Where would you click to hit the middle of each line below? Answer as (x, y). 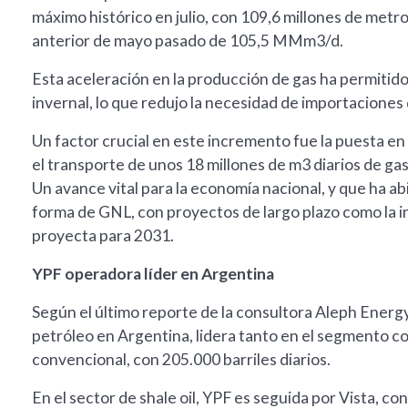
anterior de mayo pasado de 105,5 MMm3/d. (188, 41)
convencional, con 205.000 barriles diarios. (181, 360)
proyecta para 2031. (103, 236)
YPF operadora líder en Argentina (153, 274)
